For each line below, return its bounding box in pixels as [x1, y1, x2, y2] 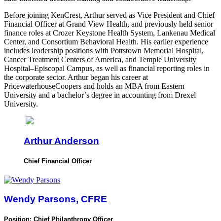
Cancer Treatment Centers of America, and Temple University [4, 55, 196, 64]
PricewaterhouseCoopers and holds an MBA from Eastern [4, 82, 184, 91]
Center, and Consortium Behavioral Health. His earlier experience [4, 37, 208, 46]
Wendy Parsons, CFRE [4, 193, 107, 204]
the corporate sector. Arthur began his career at [4, 73, 148, 82]
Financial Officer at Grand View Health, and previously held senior [4, 20, 213, 29]
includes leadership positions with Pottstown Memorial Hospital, [4, 46, 204, 55]
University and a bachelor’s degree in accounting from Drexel [4, 91, 196, 100]
